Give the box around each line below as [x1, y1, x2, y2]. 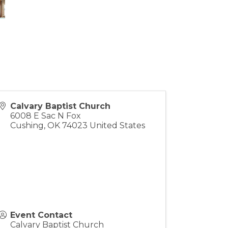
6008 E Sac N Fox [10, 111, 81, 121]
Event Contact [10, 210, 73, 220]
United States [90, 121, 146, 130]
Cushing [10, 121, 44, 130]
